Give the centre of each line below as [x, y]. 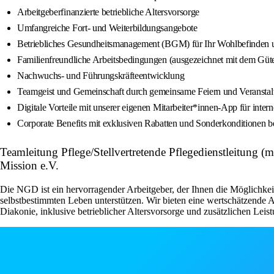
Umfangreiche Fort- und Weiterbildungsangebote [107, 28]
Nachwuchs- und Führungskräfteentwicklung [101, 76]
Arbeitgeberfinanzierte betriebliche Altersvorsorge [108, 12]
